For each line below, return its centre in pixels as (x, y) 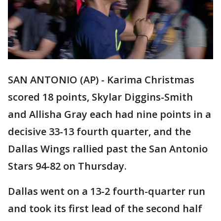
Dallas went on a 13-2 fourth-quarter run (107, 191)
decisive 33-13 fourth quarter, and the (99, 132)
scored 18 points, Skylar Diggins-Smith (100, 97)
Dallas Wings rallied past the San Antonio (108, 149)
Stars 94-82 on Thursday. (67, 166)
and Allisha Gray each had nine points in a (110, 114)
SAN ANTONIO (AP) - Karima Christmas (101, 80)
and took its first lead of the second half (105, 209)
